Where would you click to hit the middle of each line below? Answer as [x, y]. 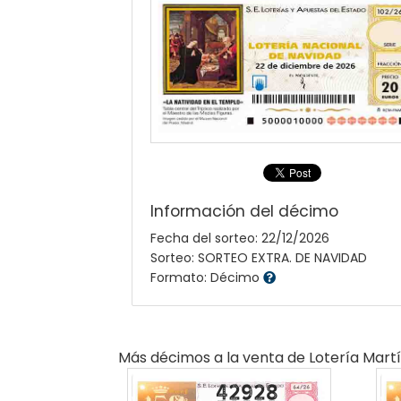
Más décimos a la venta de [213, 357]
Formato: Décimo [207, 277]
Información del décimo [244, 211]
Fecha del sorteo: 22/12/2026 [240, 238]
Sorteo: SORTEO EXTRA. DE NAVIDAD [259, 257]
